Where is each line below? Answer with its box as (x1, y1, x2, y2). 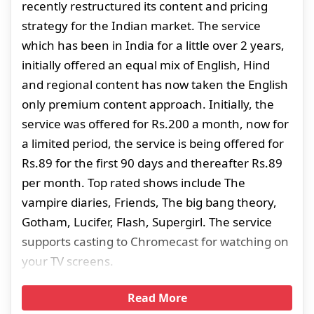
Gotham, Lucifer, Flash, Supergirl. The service (22, 213, 272, 230)
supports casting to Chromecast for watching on (22, 233, 289, 250)
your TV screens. (22, 252, 114, 269)
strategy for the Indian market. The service (22, 17, 261, 34)
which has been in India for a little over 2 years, (22, 36, 285, 53)
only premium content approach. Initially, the (22, 95, 274, 112)
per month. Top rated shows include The (22, 174, 245, 191)
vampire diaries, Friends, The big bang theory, (22, 193, 277, 210)
